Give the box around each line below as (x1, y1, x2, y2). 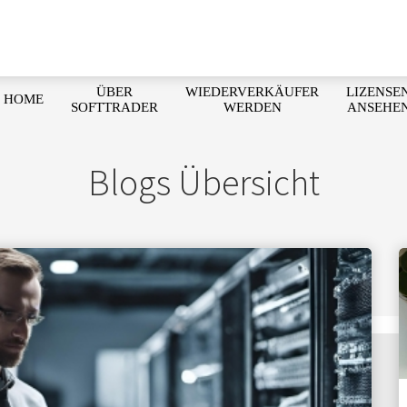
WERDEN (223, 99, 282, 114)
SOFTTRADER (71, 99, 158, 114)
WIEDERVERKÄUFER (185, 84, 319, 99)
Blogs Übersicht (87, 160, 320, 205)
